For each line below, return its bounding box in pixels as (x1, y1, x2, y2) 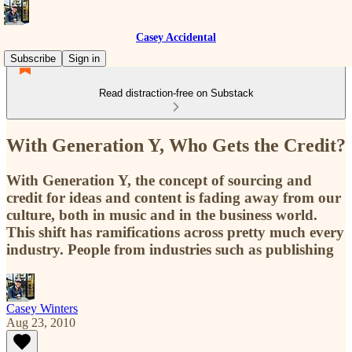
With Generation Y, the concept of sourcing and (6, 171, 312, 189)
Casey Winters (6, 301, 78, 315)
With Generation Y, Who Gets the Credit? (6, 134, 346, 156)
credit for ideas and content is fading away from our (6, 189, 341, 206)
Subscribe (10, 53, 56, 64)
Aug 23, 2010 (6, 315, 75, 329)
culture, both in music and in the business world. (6, 206, 317, 223)
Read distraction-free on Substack (98, 87, 254, 99)
